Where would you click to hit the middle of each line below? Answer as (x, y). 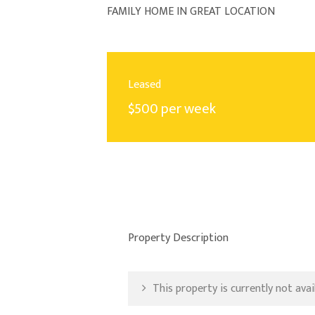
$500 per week (172, 109)
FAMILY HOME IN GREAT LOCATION (191, 12)
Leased (144, 85)
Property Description (178, 238)
